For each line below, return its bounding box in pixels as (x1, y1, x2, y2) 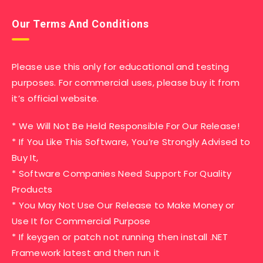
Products (12, 183, 53, 196)
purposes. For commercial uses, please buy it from (12, 76, 240, 89)
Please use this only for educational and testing (12, 60, 230, 73)
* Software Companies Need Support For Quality (12, 167, 232, 180)
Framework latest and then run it (12, 247, 160, 259)
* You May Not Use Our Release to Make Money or (12, 199, 235, 212)
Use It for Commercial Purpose (12, 215, 151, 228)
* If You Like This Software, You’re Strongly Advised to (12, 136, 251, 149)
